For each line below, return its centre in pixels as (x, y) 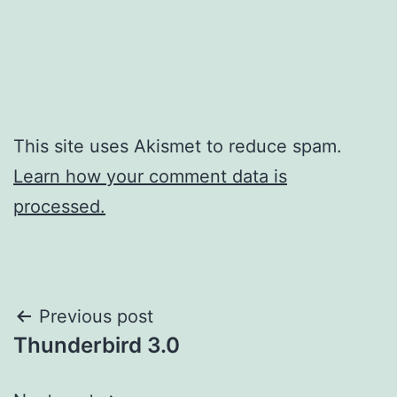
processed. (59, 207)
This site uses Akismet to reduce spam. (178, 147)
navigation (90, 362)
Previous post (96, 317)
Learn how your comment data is (150, 177)
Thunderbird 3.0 (97, 346)
